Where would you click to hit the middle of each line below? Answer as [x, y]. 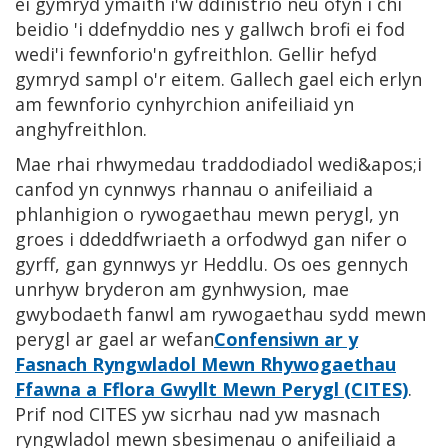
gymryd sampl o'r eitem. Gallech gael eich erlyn [218, 78]
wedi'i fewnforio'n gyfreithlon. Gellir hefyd [196, 53]
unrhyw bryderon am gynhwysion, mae [182, 288]
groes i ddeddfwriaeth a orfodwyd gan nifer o [211, 238]
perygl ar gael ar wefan [114, 338]
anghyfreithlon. [81, 128]
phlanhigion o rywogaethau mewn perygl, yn [207, 213]
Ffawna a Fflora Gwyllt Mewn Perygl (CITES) [211, 388]
